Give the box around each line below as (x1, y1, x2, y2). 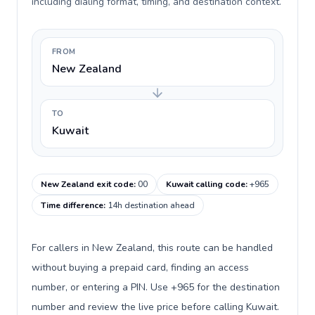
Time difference (41, 200, 103, 211)
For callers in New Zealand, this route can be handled (32, 241, 273, 255)
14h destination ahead (108, 200, 195, 211)
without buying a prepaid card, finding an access (32, 261, 249, 274)
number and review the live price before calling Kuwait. (32, 300, 279, 314)
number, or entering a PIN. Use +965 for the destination (32, 281, 280, 294)
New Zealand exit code (41, 179, 134, 190)
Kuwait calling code (166, 179, 245, 190)
